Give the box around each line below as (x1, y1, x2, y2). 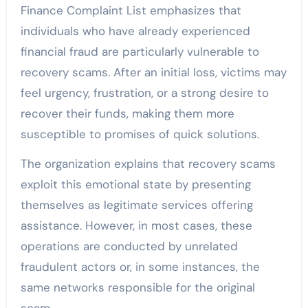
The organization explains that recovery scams (20, 156, 276, 172)
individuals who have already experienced (20, 23, 250, 39)
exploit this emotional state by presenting (20, 177, 251, 192)
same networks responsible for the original (20, 280, 255, 296)
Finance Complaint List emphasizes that (20, 3, 241, 19)
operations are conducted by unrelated (20, 239, 238, 254)
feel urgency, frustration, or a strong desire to (20, 85, 269, 101)
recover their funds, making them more (20, 106, 234, 122)
